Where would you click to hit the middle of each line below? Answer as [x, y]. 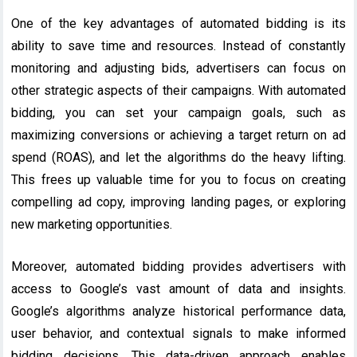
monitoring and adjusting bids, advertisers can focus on [178, 68]
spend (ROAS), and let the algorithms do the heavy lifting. [178, 157]
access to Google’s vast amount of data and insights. [178, 288]
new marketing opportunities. [92, 224]
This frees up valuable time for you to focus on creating [178, 179]
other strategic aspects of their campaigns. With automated [178, 90]
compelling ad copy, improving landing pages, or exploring [178, 202]
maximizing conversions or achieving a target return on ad [178, 135]
